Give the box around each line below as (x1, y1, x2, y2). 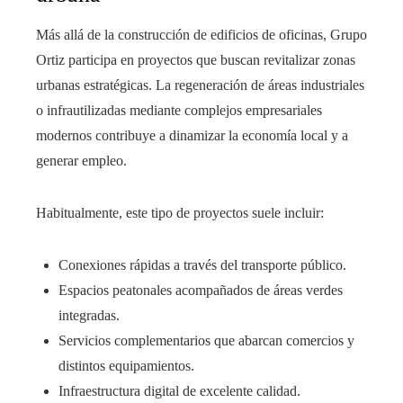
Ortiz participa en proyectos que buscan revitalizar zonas (36, 52, 355, 68)
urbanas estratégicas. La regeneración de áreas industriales (36, 77, 364, 94)
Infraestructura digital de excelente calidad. (58, 383, 300, 399)
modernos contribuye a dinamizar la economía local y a (36, 128, 348, 144)
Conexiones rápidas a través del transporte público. (58, 257, 346, 273)
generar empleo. (36, 153, 127, 169)
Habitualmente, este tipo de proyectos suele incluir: (36, 205, 324, 221)
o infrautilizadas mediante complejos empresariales (36, 103, 322, 119)
